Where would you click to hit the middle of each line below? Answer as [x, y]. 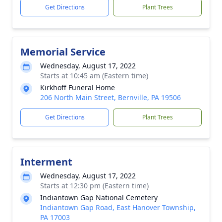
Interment [46, 162]
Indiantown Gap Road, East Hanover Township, [118, 207]
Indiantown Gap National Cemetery [99, 197]
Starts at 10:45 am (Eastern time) [94, 76]
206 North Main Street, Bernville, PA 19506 [111, 97]
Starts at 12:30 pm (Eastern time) [94, 186]
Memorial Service [63, 52]
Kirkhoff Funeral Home [78, 87]
